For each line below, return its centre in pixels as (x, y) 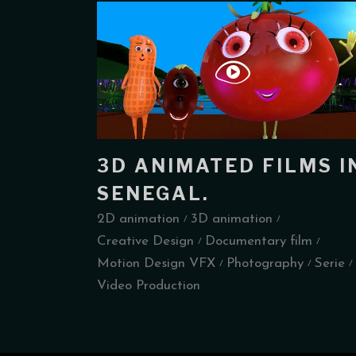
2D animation (138, 219)
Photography (265, 264)
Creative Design (145, 242)
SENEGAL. (153, 194)
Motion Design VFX (156, 264)
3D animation (232, 219)
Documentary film (259, 242)
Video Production (149, 286)
